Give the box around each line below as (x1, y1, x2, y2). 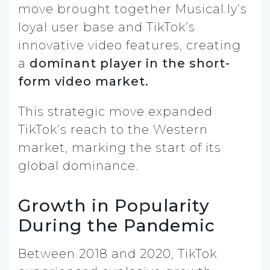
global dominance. (18, 158, 139, 173)
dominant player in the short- (30, 55, 230, 71)
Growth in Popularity (18, 195, 210, 216)
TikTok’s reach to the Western (18, 122, 208, 137)
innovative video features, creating (18, 37, 241, 52)
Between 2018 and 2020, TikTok (18, 246, 217, 261)
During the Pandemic (18, 215, 215, 236)
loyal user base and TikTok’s (18, 19, 195, 34)
